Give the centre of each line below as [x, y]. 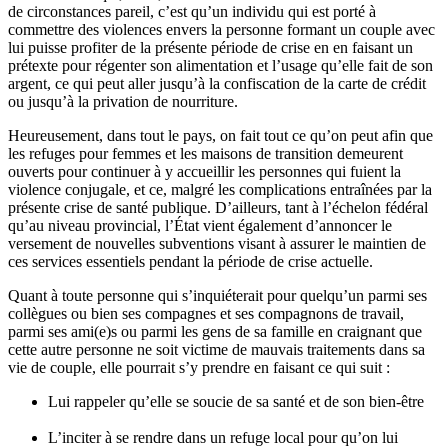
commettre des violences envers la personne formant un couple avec [221, 29]
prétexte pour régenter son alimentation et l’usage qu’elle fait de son [220, 65]
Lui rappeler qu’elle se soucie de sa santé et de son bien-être [236, 401]
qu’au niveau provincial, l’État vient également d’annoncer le [200, 225]
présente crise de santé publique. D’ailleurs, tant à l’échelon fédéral [218, 207]
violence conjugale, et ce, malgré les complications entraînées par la [220, 189]
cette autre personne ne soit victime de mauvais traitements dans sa [216, 349]
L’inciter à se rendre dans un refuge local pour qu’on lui [223, 437]
